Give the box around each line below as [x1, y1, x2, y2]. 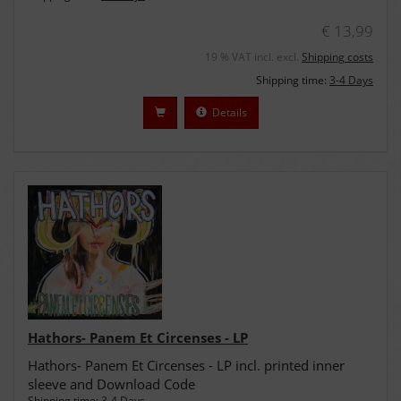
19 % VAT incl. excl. [205, 49, 302, 64]
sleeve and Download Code [28, 375, 195, 393]
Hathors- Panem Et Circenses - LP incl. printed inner [28, 356, 345, 374]
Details [206, 105, 247, 120]
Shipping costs [302, 49, 373, 64]
